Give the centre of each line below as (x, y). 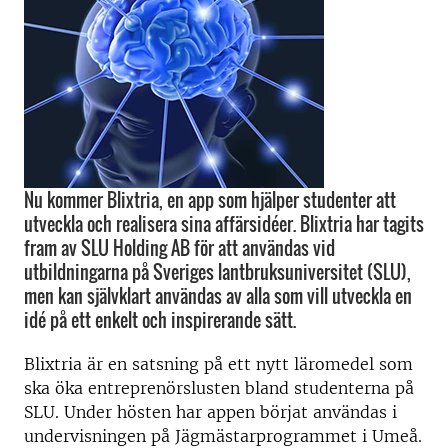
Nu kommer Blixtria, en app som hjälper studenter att (210, 200)
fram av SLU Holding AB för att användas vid (179, 248)
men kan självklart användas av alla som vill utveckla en (218, 296)
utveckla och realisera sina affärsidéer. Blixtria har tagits (224, 224)
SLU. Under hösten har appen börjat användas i (210, 412)
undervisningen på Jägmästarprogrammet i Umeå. (223, 436)
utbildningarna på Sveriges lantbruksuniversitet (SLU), (217, 272)
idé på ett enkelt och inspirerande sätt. (160, 320)
